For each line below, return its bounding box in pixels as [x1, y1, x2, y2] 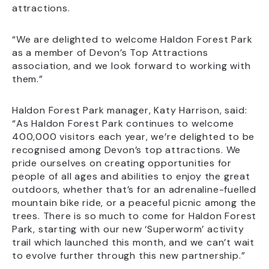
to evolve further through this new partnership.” [12, 249, 246, 262]
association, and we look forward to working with [12, 59, 251, 72]
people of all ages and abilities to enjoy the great [12, 170, 250, 183]
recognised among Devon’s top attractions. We [12, 144, 241, 156]
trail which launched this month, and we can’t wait [12, 236, 255, 249]
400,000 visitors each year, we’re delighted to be [12, 130, 255, 143]
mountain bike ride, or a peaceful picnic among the [12, 196, 256, 209]
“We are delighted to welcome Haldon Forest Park [12, 33, 253, 46]
